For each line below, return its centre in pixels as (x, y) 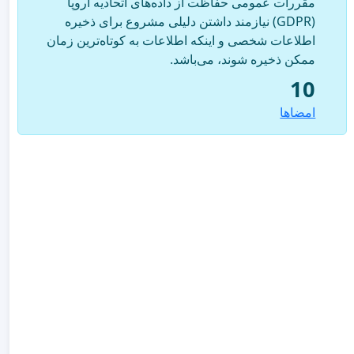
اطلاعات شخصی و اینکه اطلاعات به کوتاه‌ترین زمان (181, 40)
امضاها (298, 112)
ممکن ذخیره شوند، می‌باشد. (243, 59)
